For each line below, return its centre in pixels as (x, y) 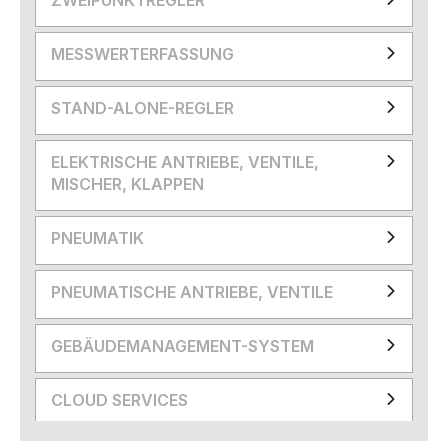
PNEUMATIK (97, 238)
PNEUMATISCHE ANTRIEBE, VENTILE (192, 292)
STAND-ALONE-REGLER (142, 108)
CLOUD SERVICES (119, 400)
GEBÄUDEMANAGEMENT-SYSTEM (182, 346)
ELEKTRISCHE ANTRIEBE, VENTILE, (185, 162)
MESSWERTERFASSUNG (142, 54)
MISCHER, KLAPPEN (127, 184)
